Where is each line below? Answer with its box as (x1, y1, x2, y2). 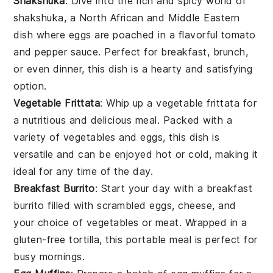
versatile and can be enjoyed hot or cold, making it (13, 147, 258, 160)
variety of (13, 130, 63, 143)
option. (13, 79, 47, 92)
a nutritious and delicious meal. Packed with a (13, 113, 233, 126)
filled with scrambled (44, 199, 150, 211)
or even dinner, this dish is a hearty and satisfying (13, 62, 253, 75)
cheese (178, 199, 213, 211)
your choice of (13, 216, 87, 229)
